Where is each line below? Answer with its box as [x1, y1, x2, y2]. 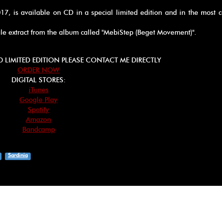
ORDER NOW [17, 66, 60, 74]
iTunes [28, 86, 49, 94]
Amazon [26, 116, 52, 123]
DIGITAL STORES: [11, 76, 66, 84]
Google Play [19, 96, 58, 104]
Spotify [28, 106, 50, 113]
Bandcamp [22, 126, 55, 133]
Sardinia [7, 153, 28, 159]
